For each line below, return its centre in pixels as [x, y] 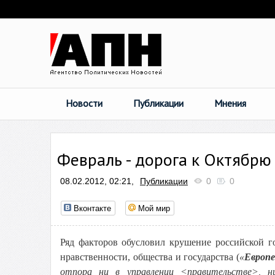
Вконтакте [92, 208]
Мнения [230, 103]
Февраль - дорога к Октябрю [164, 159]
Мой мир [154, 208]
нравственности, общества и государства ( [150, 257]
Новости [84, 103]
